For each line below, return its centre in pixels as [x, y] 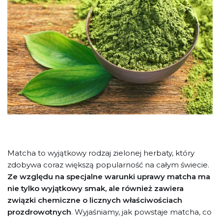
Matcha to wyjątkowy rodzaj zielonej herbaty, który [101, 153]
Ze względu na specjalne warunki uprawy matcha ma [109, 176]
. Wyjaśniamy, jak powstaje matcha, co [141, 212]
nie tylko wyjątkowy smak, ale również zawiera [96, 188]
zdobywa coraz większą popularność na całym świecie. [108, 165]
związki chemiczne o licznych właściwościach [95, 200]
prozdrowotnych [39, 212]
